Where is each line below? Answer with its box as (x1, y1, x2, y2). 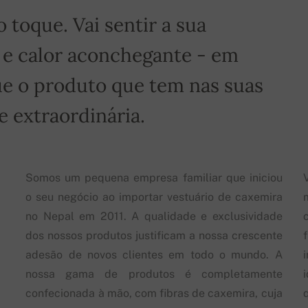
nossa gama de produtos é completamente (25, 267, 283, 280)
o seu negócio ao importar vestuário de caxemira (25, 190, 283, 203)
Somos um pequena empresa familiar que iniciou (25, 170, 283, 184)
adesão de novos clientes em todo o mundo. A (25, 247, 283, 261)
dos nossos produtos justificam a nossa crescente (25, 228, 283, 242)
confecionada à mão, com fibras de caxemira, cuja (25, 286, 283, 300)
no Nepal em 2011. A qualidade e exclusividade (25, 209, 283, 223)
